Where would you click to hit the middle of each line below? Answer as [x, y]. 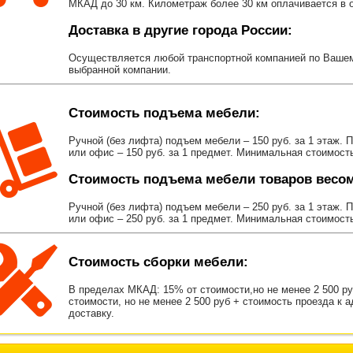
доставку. [91, 314]
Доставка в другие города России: [180, 31]
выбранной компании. [120, 70]
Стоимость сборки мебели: [158, 262]
